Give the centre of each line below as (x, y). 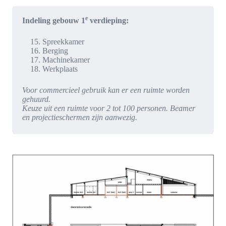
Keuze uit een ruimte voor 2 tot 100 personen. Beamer (109, 108)
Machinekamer (66, 60)
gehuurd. (36, 99)
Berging (55, 50)
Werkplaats (60, 69)
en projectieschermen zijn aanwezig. (81, 117)
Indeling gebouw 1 (54, 20)
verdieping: (108, 20)
